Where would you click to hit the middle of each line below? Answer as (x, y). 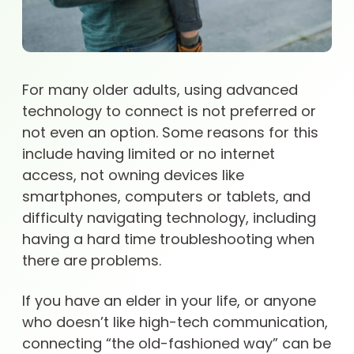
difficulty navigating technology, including (169, 219)
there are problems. (92, 262)
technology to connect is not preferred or (169, 113)
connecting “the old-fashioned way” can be (177, 345)
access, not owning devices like (133, 177)
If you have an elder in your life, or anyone (169, 302)
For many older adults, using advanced (160, 91)
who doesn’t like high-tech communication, (175, 324)
